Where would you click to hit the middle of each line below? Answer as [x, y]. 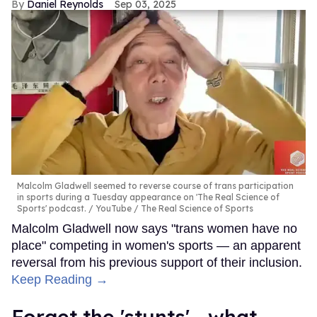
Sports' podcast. [52, 209]
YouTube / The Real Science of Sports [173, 209]
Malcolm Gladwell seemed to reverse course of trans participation [155, 186]
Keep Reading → [60, 280]
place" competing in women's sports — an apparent [156, 246]
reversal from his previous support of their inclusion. [157, 263]
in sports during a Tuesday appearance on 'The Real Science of [148, 197]
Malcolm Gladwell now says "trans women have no [154, 229]
